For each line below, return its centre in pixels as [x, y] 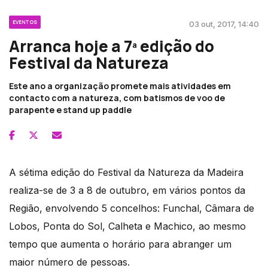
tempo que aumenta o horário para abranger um [120, 244]
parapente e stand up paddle [70, 109]
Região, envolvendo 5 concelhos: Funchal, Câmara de [132, 208]
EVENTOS [25, 22]
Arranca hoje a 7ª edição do [112, 46]
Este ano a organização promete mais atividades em [120, 86]
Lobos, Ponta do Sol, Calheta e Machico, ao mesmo [127, 226]
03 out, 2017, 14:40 [224, 24]
